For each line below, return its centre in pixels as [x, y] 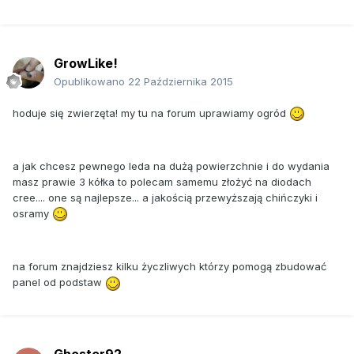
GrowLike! [86, 63]
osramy [32, 213]
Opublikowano [91, 81]
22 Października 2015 [181, 81]
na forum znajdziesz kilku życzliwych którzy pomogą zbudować [169, 267]
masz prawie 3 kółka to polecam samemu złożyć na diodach [162, 181]
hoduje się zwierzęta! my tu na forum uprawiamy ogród [151, 113]
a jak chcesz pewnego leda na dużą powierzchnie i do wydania [171, 166]
